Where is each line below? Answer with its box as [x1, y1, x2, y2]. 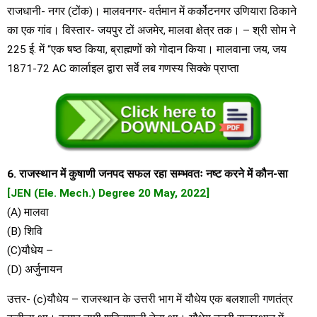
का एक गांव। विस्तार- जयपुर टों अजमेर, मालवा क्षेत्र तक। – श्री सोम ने [7, 24, 296, 37]
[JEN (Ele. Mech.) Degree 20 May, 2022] [7, 186, 209, 200]
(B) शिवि [7, 224, 42, 238]
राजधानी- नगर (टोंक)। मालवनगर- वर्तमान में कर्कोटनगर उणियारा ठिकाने [7, 5, 296, 18]
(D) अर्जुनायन [7, 263, 62, 276]
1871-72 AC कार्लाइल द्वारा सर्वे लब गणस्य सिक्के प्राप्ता [7, 62, 239, 75]
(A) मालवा [7, 205, 49, 219]
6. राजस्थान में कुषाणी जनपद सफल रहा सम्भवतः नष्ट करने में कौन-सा [7, 167, 288, 180]
